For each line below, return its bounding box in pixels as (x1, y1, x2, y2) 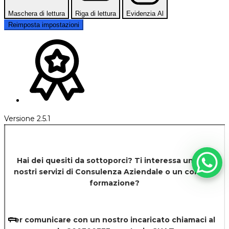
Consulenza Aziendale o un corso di (75, 167, 216, 176)
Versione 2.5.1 (4, 113, 51, 123)
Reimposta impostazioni (8, 20, 79, 29)
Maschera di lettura (8, 9, 65, 17)
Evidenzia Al (126, 9, 164, 17)
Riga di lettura (75, 9, 116, 17)
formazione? (89, 178, 140, 188)
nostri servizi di (13, 167, 75, 176)
